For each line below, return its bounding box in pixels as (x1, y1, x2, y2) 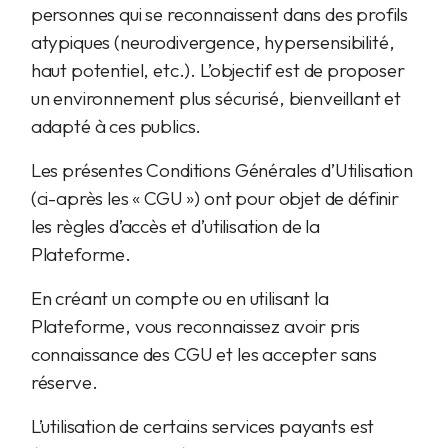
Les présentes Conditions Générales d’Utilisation (30, 158, 413, 182)
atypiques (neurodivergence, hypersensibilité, (30, 30, 395, 54)
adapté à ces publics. (30, 114, 202, 138)
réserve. (30, 370, 98, 394)
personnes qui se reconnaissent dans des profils (30, 2, 409, 26)
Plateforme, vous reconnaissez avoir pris (30, 314, 361, 338)
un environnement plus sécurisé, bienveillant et (30, 86, 402, 110)
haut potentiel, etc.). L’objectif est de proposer (30, 58, 405, 82)
